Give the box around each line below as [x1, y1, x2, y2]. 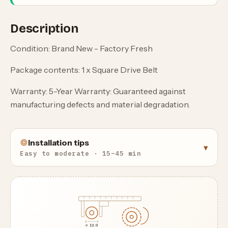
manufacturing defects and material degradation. [10, 99, 190, 110]
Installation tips [28, 137, 89, 148]
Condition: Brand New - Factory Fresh [10, 43, 153, 54]
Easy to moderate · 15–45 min [20, 149, 141, 158]
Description [10, 21, 78, 36]
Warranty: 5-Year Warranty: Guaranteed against [10, 86, 186, 97]
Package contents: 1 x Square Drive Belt [10, 65, 158, 75]
